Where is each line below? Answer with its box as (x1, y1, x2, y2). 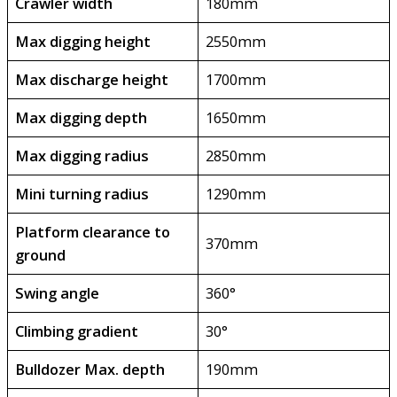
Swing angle (15, 283, 100, 304)
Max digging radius (15, 145, 150, 167)
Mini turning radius (15, 183, 150, 205)
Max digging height (15, 31, 152, 52)
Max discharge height (15, 69, 169, 90)
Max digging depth (15, 107, 148, 128)
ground (15, 245, 66, 266)
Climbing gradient (15, 321, 139, 342)
